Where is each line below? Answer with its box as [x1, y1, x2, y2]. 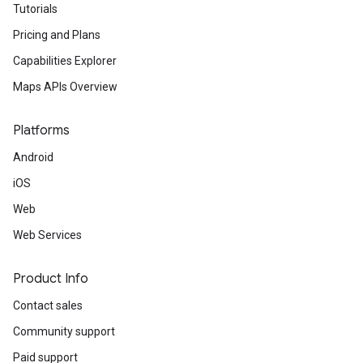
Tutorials [13, 2, 58, 15]
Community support [13, 325, 115, 338]
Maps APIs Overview [13, 80, 117, 93]
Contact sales [13, 299, 83, 312]
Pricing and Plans [13, 28, 100, 41]
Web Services [13, 228, 82, 241]
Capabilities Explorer [13, 54, 117, 67]
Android [13, 151, 53, 164]
